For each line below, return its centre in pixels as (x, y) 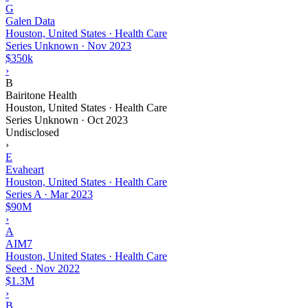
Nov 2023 (109, 45)
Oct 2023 (108, 120)
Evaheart (25, 169)
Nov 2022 (58, 268)
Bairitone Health (41, 95)
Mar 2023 (71, 194)
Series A (23, 194)
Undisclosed (32, 132)
